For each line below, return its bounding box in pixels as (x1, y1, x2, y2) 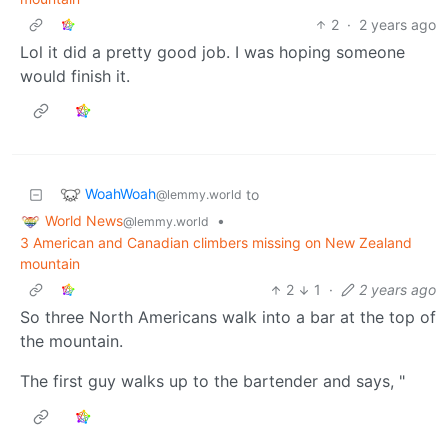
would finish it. (20, 65, 130, 86)
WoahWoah (85, 184, 156, 202)
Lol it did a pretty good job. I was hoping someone (20, 41, 405, 62)
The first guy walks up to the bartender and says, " (20, 371, 405, 392)
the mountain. (20, 331, 123, 352)
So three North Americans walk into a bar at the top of (20, 307, 436, 328)
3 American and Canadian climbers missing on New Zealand (20, 234, 412, 252)
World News (45, 211, 123, 229)
